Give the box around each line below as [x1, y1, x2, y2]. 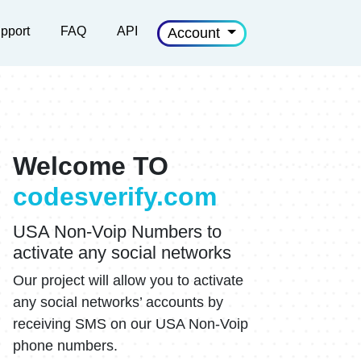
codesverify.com [13, 182, 217, 212]
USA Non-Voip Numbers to [13, 222, 222, 243]
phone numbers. [13, 338, 118, 355]
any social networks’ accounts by [13, 294, 223, 311]
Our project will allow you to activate [13, 272, 243, 289]
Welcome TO [13, 151, 168, 181]
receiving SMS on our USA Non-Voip [13, 316, 248, 333]
